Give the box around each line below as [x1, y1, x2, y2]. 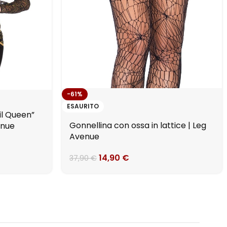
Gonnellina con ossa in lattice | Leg [69, 120, 206, 132]
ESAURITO [67, 102, 99, 111]
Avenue [69, 131, 99, 143]
